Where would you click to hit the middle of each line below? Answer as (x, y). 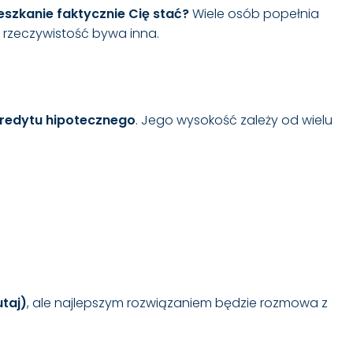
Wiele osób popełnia (254, 14)
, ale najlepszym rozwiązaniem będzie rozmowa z (177, 303)
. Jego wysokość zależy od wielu (234, 121)
